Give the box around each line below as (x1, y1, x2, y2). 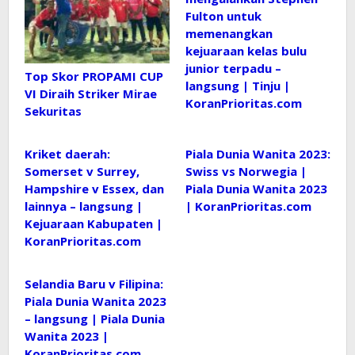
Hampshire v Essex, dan (25, 180, 164, 197)
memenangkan (185, 25, 273, 41)
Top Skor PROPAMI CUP (25, 67, 163, 84)
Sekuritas (25, 102, 82, 119)
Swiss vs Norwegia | (185, 162, 307, 179)
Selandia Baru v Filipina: (25, 275, 163, 292)
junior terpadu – (185, 59, 281, 76)
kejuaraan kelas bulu (185, 42, 307, 59)
